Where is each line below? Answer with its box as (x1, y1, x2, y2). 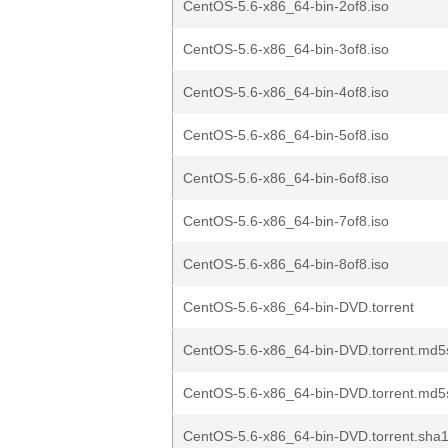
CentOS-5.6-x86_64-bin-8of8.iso (183, 256, 389, 272)
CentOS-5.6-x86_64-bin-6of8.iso (183, 170, 389, 186)
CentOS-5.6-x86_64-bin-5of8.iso (183, 127, 389, 143)
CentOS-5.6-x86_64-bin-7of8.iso (183, 213, 389, 229)
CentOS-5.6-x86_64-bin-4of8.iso (183, 84, 389, 100)
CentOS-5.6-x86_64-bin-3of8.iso (183, 41, 389, 57)
